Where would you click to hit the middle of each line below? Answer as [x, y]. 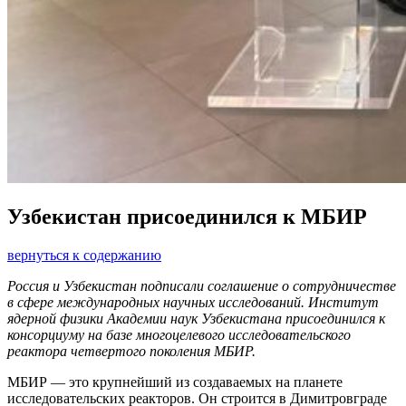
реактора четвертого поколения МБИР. [133, 352]
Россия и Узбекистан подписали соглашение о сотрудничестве [202, 286]
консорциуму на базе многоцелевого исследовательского [179, 335]
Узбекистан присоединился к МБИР [187, 217]
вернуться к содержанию [84, 256]
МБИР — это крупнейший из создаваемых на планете [175, 382]
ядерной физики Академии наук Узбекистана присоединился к [196, 319]
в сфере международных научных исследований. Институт [193, 303]
